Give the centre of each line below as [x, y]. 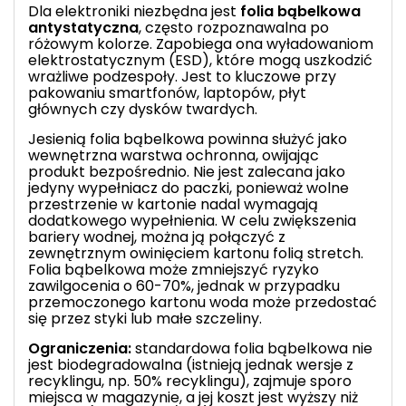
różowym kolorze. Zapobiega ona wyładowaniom [201, 43]
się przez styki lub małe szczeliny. [145, 318]
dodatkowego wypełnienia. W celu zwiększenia [192, 220]
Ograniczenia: [80, 348]
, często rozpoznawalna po [234, 27]
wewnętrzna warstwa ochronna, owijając [174, 155]
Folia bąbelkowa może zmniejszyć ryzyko [174, 269]
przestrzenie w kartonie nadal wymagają [173, 204]
